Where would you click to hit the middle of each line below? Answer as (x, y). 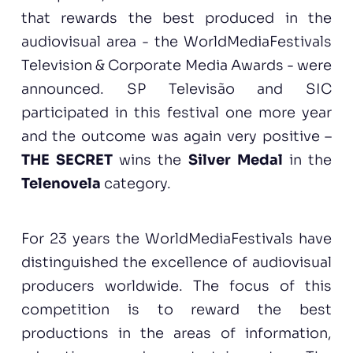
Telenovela (62, 184)
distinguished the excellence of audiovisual (176, 262)
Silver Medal (235, 160)
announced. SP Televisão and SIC (176, 89)
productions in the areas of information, (176, 333)
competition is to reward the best (176, 310)
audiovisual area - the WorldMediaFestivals (176, 42)
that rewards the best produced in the (176, 18)
